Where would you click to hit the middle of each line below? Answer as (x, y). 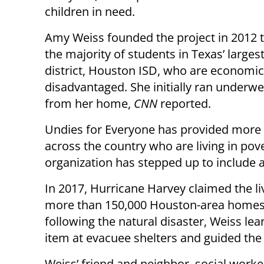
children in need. (90, 12)
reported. (184, 104)
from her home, (89, 104)
